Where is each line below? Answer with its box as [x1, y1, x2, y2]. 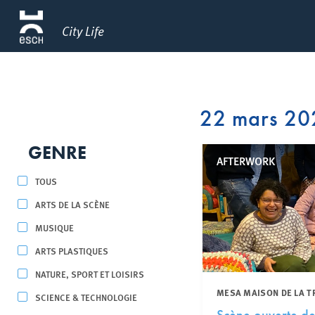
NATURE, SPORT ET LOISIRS [35, 267, 144, 281]
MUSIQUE [35, 221, 74, 234]
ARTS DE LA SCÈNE [35, 198, 110, 211]
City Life [62, 22, 104, 39]
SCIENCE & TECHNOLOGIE [35, 290, 137, 304]
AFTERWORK [216, 153, 275, 169]
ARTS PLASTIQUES [35, 244, 108, 257]
